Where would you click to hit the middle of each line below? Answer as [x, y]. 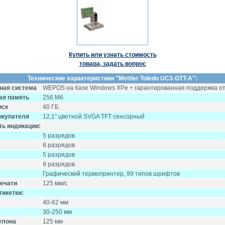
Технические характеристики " [73, 78]
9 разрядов [59, 164]
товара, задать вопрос [113, 64]
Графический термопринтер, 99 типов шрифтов [111, 174]
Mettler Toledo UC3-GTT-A [155, 78]
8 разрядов [59, 145]
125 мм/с [55, 183]
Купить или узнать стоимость [113, 55]
